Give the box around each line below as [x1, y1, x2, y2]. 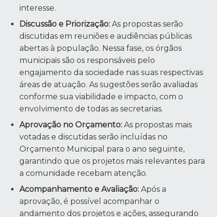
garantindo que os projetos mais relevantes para [19, 156, 205, 166]
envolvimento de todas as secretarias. [19, 104, 163, 113]
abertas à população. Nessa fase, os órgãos [19, 43, 182, 53]
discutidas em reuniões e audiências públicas [19, 31, 192, 41]
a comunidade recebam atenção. [19, 168, 148, 178]
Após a [139, 184, 167, 194]
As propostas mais [122, 120, 192, 129]
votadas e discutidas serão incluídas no [19, 132, 168, 141]
